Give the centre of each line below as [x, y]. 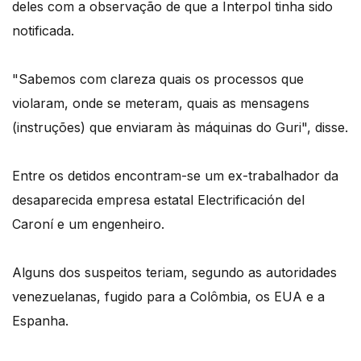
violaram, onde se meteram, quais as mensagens [161, 104]
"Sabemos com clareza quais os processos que [158, 79]
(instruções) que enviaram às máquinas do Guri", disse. [180, 128]
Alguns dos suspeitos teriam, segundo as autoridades [174, 273]
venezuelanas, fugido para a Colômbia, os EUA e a [168, 297]
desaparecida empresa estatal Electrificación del [158, 200]
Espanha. [40, 321]
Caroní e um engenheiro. [88, 224]
